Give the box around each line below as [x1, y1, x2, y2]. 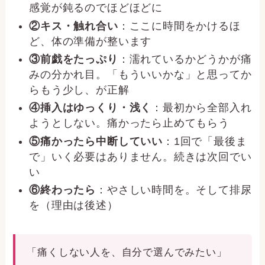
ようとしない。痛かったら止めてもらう [29, 117, 230, 130]
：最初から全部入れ [151, 102, 252, 114]
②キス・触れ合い [29, 20, 118, 32]
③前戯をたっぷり [29, 53, 118, 65]
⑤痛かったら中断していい [29, 135, 163, 147]
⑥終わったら [29, 184, 96, 196]
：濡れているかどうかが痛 [118, 53, 252, 65]
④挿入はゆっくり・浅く [29, 102, 152, 114]
